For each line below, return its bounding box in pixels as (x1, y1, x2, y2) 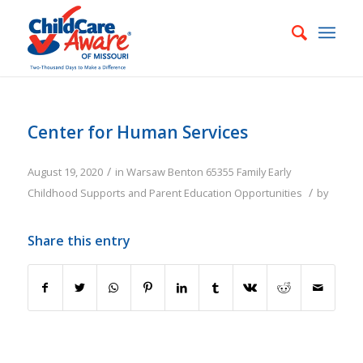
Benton (167, 164, 203, 179)
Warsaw (126, 164, 165, 179)
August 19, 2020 (27, 164, 103, 179)
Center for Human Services (27, 121, 248, 143)
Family (236, 164, 266, 179)
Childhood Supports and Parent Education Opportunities (27, 186, 302, 200)
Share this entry (27, 232, 130, 250)
